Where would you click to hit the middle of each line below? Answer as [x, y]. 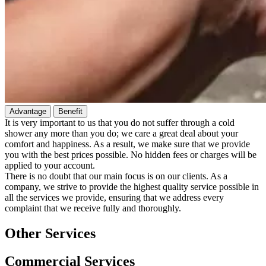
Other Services [50, 233]
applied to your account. [50, 165]
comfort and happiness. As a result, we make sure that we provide [127, 144]
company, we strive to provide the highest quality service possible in [132, 186]
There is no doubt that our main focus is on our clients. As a [116, 176]
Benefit [70, 111]
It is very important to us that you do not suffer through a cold [120, 122]
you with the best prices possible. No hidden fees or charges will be [131, 154]
